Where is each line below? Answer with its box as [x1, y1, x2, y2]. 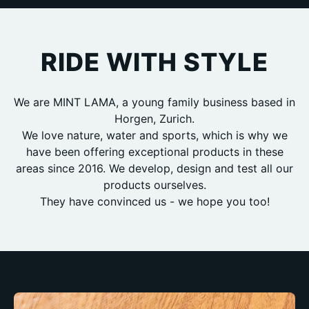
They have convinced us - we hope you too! [39, 194, 270, 208]
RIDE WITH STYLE [41, 46, 268, 77]
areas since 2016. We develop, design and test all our [16, 161, 293, 175]
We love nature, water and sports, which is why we [21, 128, 288, 142]
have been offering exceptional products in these [26, 144, 283, 159]
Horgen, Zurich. [114, 111, 195, 126]
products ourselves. [103, 177, 206, 192]
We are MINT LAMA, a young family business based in [14, 94, 295, 109]
